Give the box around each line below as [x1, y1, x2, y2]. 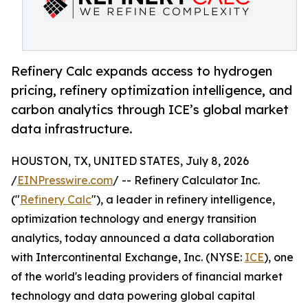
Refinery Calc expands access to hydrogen [11, 63, 272, 79]
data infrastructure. [11, 121, 133, 137]
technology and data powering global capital [11, 289, 255, 303]
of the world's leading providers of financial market [11, 269, 283, 284]
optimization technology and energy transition [11, 212, 256, 226]
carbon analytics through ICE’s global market [11, 102, 289, 118]
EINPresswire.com [17, 173, 113, 188]
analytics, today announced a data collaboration [11, 231, 274, 245]
